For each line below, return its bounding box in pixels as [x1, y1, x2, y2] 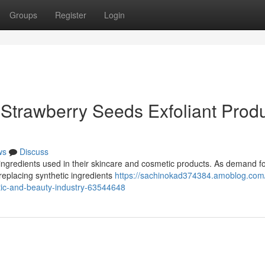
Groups [9, 9, 37, 21]
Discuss [20, 146, 49, 157]
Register [55, 9, 86, 21]
